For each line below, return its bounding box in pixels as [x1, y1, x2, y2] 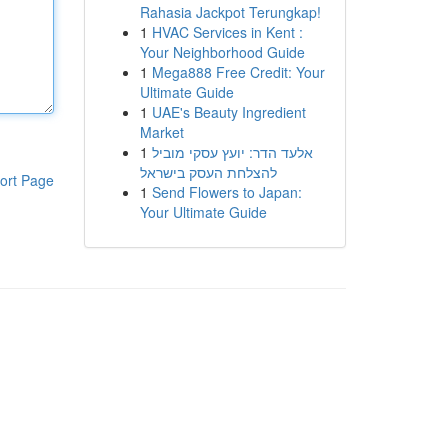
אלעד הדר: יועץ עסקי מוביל [151, 142, 313, 162]
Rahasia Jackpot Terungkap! [139, 2, 321, 22]
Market [139, 122, 184, 142]
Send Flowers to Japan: [151, 182, 302, 202]
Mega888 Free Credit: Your [151, 62, 325, 82]
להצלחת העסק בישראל [139, 162, 277, 182]
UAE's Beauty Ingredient [151, 102, 306, 122]
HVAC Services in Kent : [151, 22, 303, 42]
